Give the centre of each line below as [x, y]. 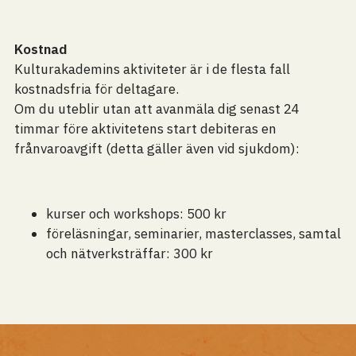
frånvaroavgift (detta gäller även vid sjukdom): [157, 149]
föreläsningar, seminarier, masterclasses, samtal [193, 234]
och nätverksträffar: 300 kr [129, 253]
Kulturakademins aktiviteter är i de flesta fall [152, 69]
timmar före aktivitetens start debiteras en [145, 129]
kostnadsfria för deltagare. [96, 89]
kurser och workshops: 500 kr [136, 214]
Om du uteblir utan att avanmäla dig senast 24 [157, 109]
